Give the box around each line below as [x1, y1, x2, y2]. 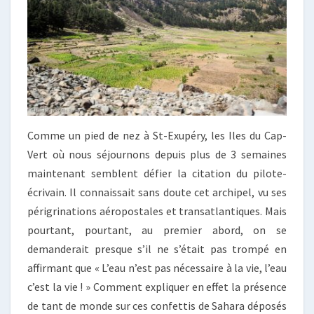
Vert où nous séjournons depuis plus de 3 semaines [27, 146, 287, 161]
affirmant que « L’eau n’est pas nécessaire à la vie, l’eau [27, 260, 287, 275]
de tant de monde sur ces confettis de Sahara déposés [27, 298, 287, 313]
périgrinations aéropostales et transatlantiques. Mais [27, 203, 287, 218]
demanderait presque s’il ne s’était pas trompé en [27, 241, 287, 256]
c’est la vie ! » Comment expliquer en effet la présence [27, 279, 287, 294]
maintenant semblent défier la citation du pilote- [27, 165, 287, 180]
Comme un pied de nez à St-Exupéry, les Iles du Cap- [27, 128, 287, 142]
